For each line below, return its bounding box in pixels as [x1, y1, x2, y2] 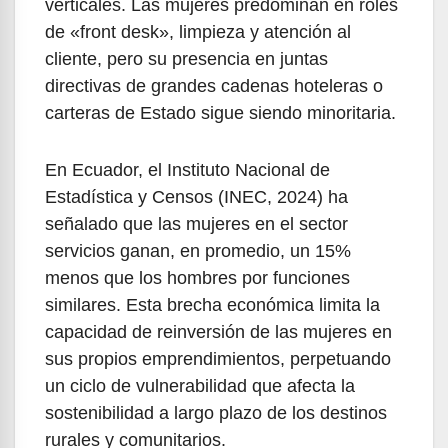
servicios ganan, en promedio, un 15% [45, 241, 351, 262]
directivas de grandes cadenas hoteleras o [45, 76, 383, 97]
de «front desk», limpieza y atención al [45, 22, 351, 43]
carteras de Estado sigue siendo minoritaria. [45, 103, 396, 124]
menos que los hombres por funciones [45, 268, 350, 289]
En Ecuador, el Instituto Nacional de [45, 160, 330, 181]
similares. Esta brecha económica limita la [45, 295, 380, 316]
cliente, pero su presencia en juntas [45, 49, 328, 70]
